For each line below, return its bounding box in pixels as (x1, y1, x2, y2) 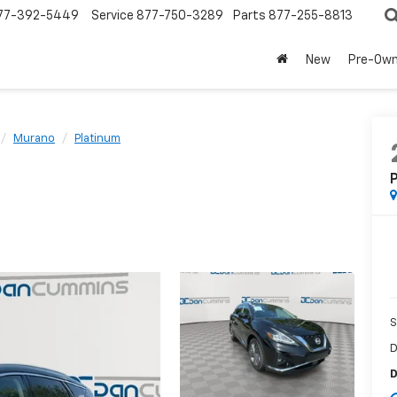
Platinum (74, 133, 121, 144)
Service (91, 10, 134, 23)
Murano (13, 133, 55, 144)
